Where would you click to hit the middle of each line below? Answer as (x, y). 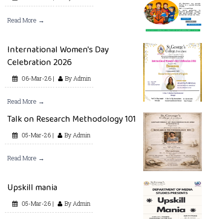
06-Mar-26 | (37, 78)
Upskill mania (32, 187)
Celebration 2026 (40, 62)
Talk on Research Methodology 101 (72, 119)
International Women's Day (58, 50)
